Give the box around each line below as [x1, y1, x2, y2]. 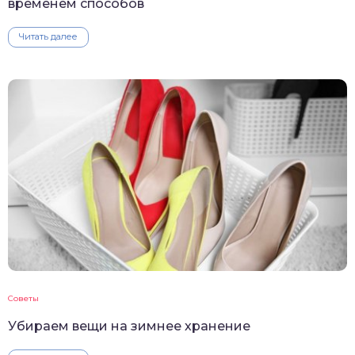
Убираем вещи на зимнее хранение [8, 318, 250, 334]
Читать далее [19, 30, 78, 42]
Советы [8, 292, 39, 303]
